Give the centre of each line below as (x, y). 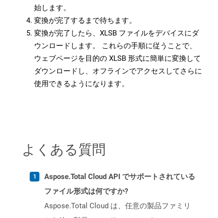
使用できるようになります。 (82, 84)
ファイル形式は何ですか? (86, 191)
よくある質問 (64, 149)
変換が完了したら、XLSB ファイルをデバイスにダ (117, 33)
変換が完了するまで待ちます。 (85, 21)
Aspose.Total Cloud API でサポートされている (120, 177)
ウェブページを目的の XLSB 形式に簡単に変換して (118, 59)
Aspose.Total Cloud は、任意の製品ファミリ (118, 206)
